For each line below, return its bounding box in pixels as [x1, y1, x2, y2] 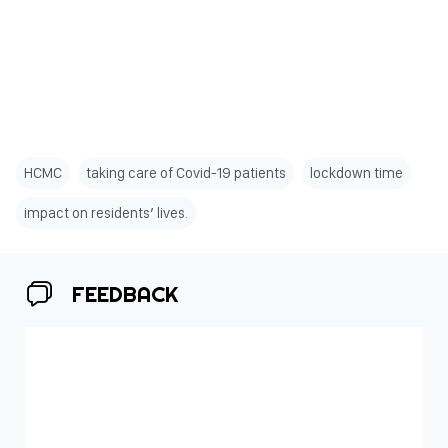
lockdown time [310, 164, 403, 182]
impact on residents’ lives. [24, 204, 188, 222]
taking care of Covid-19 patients [86, 164, 286, 182]
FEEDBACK [72, 280, 178, 308]
